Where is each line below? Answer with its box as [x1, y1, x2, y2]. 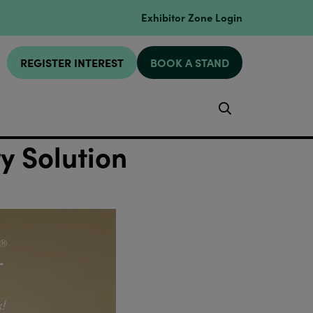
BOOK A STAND [150, 54, 230, 71]
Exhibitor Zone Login [141, 9, 243, 24]
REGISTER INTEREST [20, 54, 124, 71]
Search [237, 99, 277, 117]
